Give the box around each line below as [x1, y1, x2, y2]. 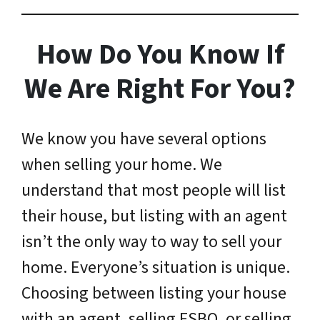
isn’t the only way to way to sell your [21, 229, 281, 254]
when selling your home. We [21, 151, 222, 177]
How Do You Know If [36, 34, 284, 75]
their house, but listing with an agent [21, 203, 287, 229]
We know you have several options [21, 126, 266, 151]
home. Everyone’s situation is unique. [21, 254, 290, 280]
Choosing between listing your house [21, 280, 286, 306]
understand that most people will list [21, 177, 286, 203]
